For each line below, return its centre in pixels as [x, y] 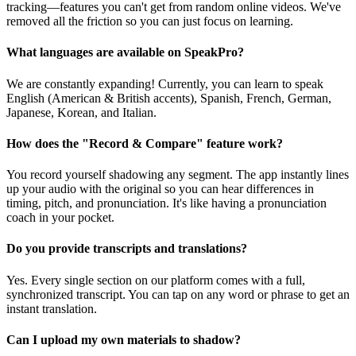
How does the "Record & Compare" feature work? [145, 143]
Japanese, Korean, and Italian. [81, 112]
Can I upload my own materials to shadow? [124, 339]
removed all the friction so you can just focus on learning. [150, 21]
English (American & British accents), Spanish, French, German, [169, 98]
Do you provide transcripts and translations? [127, 249]
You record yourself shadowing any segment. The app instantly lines [178, 175]
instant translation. [52, 308]
